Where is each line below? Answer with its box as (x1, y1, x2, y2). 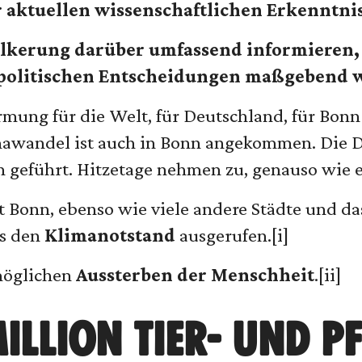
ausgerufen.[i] (175, 223, 289, 246)
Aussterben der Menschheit (76, 263, 314, 285)
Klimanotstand (44, 223, 175, 246)
